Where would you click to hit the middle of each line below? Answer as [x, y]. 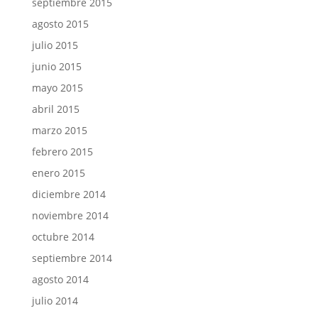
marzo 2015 [59, 130]
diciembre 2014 [68, 194]
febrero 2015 [62, 152]
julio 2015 [55, 45]
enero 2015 [58, 173]
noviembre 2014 [70, 215]
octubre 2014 [63, 237]
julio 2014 [55, 301]
